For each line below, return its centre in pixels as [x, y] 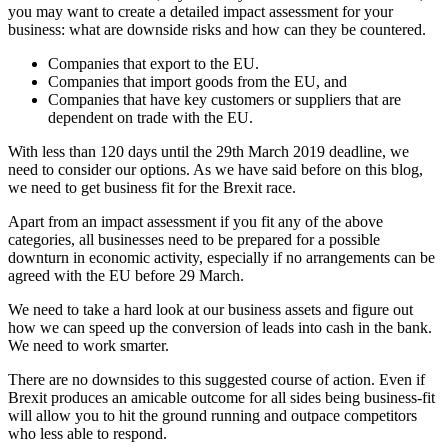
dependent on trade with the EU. [150, 117]
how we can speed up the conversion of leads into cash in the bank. [220, 327]
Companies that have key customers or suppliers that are [224, 99]
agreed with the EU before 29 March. [126, 275]
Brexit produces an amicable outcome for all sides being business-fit [221, 397]
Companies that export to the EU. [153, 63]
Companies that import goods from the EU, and [197, 81]
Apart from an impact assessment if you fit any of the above [195, 221]
